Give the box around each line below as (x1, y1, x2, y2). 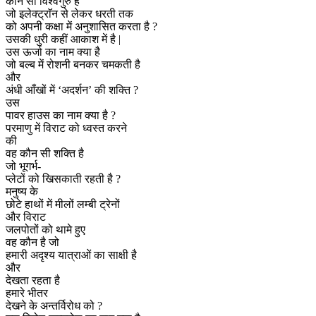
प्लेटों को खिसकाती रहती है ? (6, 172, 121, 185)
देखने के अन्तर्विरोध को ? (6, 299, 102, 312)
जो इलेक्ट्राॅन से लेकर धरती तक (6, 7, 133, 20)
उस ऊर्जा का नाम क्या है (6, 45, 100, 58)
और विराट (6, 210, 46, 223)
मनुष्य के (6, 185, 38, 197)
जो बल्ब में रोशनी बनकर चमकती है (6, 58, 140, 71)
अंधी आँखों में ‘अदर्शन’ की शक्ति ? (6, 83, 138, 96)
